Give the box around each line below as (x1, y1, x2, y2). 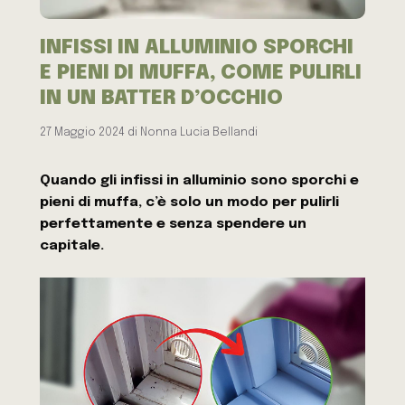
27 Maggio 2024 (40, 126, 126, 138)
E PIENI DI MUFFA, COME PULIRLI (40, 61, 363, 83)
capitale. (40, 239, 105, 254)
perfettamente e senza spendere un (40, 217, 307, 232)
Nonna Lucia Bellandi (140, 126, 259, 138)
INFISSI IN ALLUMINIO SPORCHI (40, 36, 354, 58)
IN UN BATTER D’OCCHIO (40, 87, 284, 108)
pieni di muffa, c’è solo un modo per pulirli (40, 195, 340, 211)
